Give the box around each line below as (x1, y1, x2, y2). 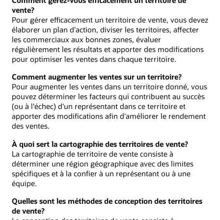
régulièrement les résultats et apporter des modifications (12, 44, 204, 55)
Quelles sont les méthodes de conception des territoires (12, 196, 202, 206)
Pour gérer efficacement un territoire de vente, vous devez (12, 15, 208, 25)
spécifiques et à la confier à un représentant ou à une (12, 168, 191, 178)
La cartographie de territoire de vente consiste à (12, 148, 173, 159)
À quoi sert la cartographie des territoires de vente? (12, 138, 188, 149)
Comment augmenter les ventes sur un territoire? (12, 72, 182, 82)
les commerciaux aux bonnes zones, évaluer (12, 34, 161, 45)
